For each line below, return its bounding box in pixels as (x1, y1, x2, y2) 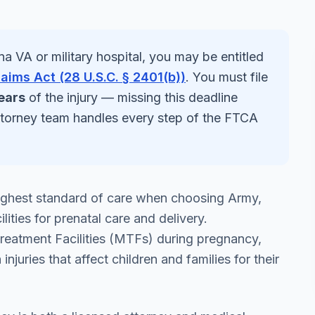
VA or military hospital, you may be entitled (12, 49, 264, 64)
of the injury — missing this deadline (25, 90, 238, 105)
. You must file (186, 70, 268, 84)
